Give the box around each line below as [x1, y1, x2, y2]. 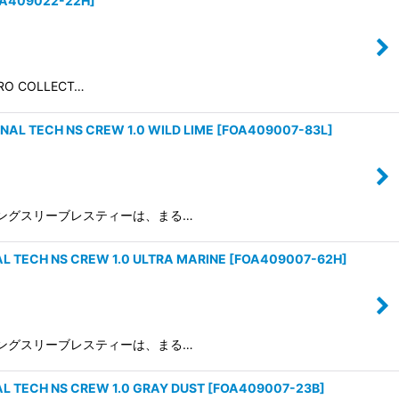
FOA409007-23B [213, 380, 320, 396]
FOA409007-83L [222, 122, 328, 138]
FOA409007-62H [234, 251, 342, 267]
